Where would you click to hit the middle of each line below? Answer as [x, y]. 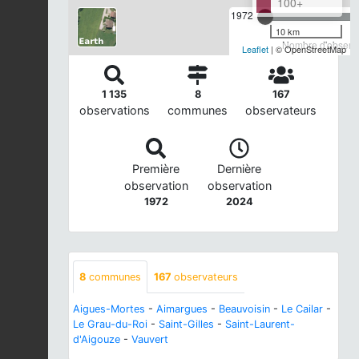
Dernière [239, 168]
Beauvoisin [244, 309]
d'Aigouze [97, 339]
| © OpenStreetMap [307, 48]
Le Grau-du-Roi [110, 324]
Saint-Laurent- [260, 324]
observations [114, 111]
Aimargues [182, 309]
